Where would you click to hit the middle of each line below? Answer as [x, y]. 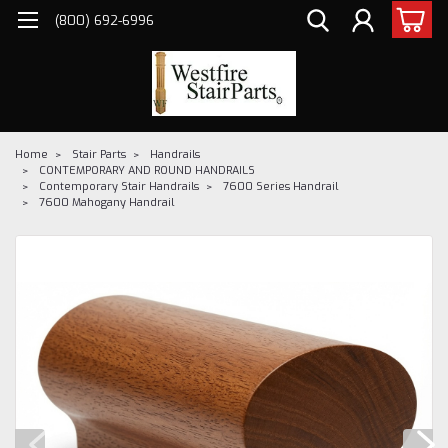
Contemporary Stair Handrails [119, 186]
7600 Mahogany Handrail [106, 202]
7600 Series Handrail [280, 186]
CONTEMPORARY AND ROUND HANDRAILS [147, 170]
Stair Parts [99, 154]
